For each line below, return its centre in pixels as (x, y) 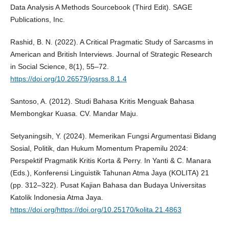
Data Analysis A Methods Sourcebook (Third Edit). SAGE (101, 7)
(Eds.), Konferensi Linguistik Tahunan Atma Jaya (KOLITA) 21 (109, 173)
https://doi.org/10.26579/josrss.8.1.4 (68, 79)
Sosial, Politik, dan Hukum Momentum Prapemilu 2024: (99, 148)
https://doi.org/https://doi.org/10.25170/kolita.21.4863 (96, 210)
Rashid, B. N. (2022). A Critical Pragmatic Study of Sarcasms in (111, 42)
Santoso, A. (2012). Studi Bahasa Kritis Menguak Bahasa (102, 101)
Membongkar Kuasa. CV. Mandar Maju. (74, 114)
